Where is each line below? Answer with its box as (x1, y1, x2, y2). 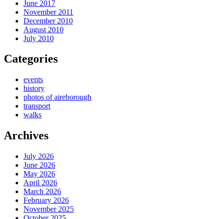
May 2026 (23, 170, 55, 178)
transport (23, 102, 50, 110)
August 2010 (23, 25, 64, 34)
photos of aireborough (23, 93, 91, 102)
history (23, 84, 44, 93)
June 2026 (23, 161, 55, 170)
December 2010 (23, 16, 73, 25)
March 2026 (23, 187, 61, 196)
